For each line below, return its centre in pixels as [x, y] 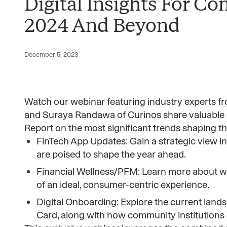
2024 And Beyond [102, 25]
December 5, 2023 [51, 54]
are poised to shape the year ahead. [111, 154]
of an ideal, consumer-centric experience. [123, 185]
